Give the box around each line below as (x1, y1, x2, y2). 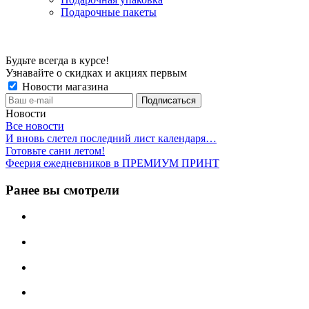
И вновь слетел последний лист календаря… (6, 132, 217, 144)
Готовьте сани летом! (6, 144, 105, 157)
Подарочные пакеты (61, 6, 157, 18)
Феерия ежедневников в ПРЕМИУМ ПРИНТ (6, 157, 219, 169)
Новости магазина (19, 80, 108, 92)
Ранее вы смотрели (6, 182, 119, 197)
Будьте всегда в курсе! (6, 54, 109, 66)
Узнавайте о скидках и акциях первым (6, 66, 187, 79)
